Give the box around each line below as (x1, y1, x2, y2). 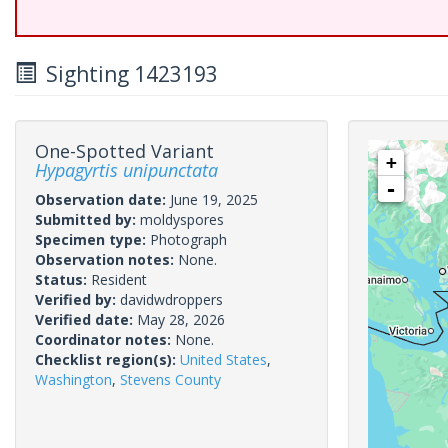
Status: (35, 270, 91, 289)
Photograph (150, 230, 227, 249)
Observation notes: (35, 250, 178, 269)
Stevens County (120, 370, 221, 389)
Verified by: (35, 290, 120, 309)
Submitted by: (35, 210, 140, 229)
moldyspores (140, 210, 224, 229)
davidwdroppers (120, 290, 223, 309)
